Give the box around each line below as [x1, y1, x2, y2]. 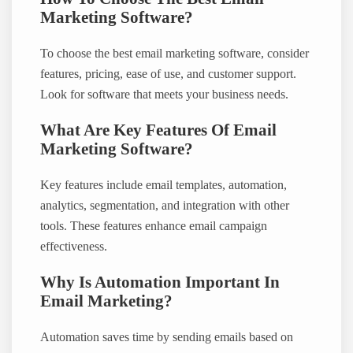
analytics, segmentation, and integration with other [40, 198, 290, 213]
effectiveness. [40, 239, 108, 254]
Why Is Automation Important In [40, 273, 281, 292]
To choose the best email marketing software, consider [40, 46, 310, 61]
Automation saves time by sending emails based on [40, 329, 294, 344]
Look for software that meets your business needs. [40, 87, 289, 102]
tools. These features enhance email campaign [40, 218, 268, 233]
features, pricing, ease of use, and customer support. [40, 66, 297, 81]
